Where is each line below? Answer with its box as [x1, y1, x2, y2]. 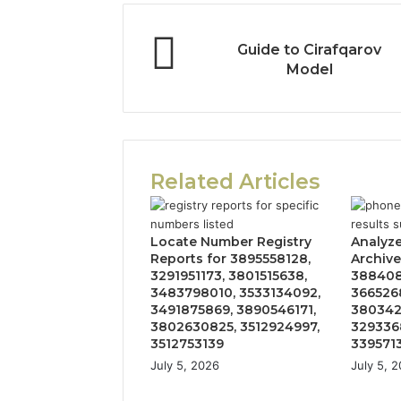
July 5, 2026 [150, 357, 219, 372]
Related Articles [150, 168, 320, 194]
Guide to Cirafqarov [237, 40, 382, 58]
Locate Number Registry [150, 233, 311, 250]
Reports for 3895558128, [150, 250, 311, 267]
